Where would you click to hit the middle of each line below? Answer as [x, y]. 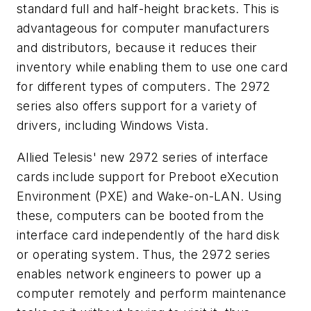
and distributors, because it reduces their [137, 48]
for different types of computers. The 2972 [144, 87]
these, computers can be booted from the [141, 215]
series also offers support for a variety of [137, 106]
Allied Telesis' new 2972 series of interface [143, 157]
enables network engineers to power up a [139, 274]
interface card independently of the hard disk [148, 235]
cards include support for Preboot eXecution [148, 176]
